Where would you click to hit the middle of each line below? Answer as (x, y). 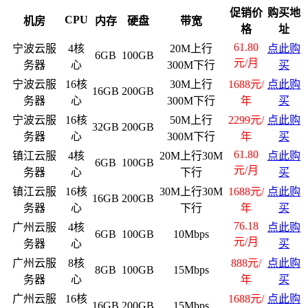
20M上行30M (191, 155)
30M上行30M (191, 191)
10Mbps (191, 234)
